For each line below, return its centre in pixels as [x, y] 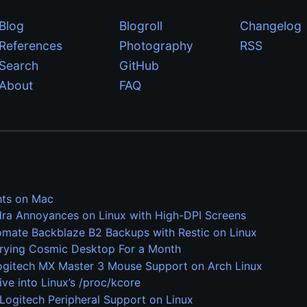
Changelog [271, 26]
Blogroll [141, 26]
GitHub [139, 65]
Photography [156, 46]
